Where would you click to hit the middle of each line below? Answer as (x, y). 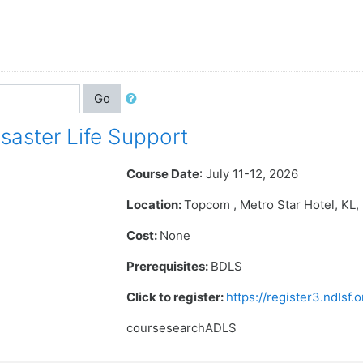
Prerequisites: (169, 266)
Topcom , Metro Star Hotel (260, 205)
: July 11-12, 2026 (249, 174)
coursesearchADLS (182, 328)
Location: (156, 205)
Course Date (163, 174)
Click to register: (177, 297)
